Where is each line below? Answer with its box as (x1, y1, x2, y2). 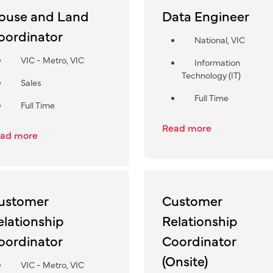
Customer (161, 190, 222, 210)
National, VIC (194, 33, 245, 46)
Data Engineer (161, 5, 249, 25)
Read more (161, 120, 214, 134)
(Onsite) (161, 250, 208, 270)
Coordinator (161, 230, 236, 250)
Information (194, 55, 240, 68)
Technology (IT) (181, 68, 241, 81)
